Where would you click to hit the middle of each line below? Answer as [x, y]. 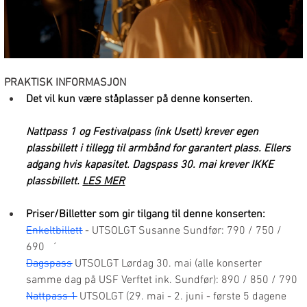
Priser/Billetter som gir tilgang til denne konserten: [146, 215]
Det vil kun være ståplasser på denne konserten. [140, 100]
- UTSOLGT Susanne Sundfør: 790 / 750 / [185, 231]
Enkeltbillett [54, 231]
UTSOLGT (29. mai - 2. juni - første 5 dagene [183, 297]
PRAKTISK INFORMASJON [65, 83]
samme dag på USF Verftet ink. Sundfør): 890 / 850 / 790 [162, 281]
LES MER [104, 182]
